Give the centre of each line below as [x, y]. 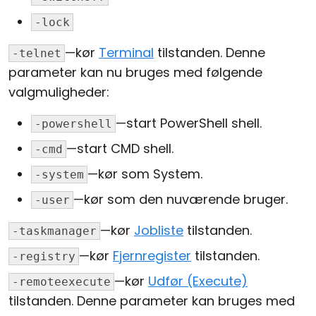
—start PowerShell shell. [189, 123]
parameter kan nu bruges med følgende [135, 73]
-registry [44, 257]
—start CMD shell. [120, 149]
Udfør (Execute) [198, 281]
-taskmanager [54, 231]
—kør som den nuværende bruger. [181, 200]
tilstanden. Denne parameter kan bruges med [152, 301]
